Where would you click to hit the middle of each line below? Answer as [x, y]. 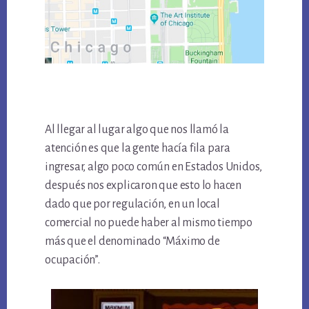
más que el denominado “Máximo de [132, 241]
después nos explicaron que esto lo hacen [143, 185]
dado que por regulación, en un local [132, 204]
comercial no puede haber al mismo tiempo [149, 222]
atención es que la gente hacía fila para [138, 148]
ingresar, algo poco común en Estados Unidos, [154, 167]
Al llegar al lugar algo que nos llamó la [137, 129]
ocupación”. [72, 260]
